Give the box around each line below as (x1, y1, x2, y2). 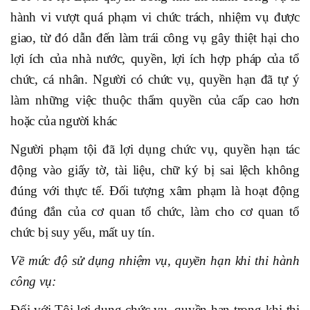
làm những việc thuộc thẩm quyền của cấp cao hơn (10, 93, 300, 108)
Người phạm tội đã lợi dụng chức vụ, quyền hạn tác (10, 142, 300, 157)
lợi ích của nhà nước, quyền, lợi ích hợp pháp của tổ (10, 51, 300, 66)
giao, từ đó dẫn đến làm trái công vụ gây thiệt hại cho (10, 30, 300, 46)
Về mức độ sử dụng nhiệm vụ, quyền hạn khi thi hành (10, 253, 300, 268)
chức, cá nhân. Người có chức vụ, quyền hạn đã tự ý (10, 72, 300, 87)
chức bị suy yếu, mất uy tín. (10, 225, 155, 240)
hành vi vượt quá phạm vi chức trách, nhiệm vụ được (10, 10, 300, 25)
